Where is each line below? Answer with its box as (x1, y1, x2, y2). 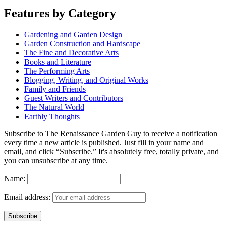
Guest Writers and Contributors (24, 94, 123, 103)
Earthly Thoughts (24, 112, 80, 121)
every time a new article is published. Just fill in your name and (4, 138, 204, 147)
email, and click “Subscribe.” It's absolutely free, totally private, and (4, 147, 219, 156)
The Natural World (24, 103, 84, 112)
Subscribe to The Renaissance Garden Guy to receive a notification (4, 129, 217, 138)
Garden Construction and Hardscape (24, 39, 140, 48)
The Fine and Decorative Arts (24, 48, 119, 58)
